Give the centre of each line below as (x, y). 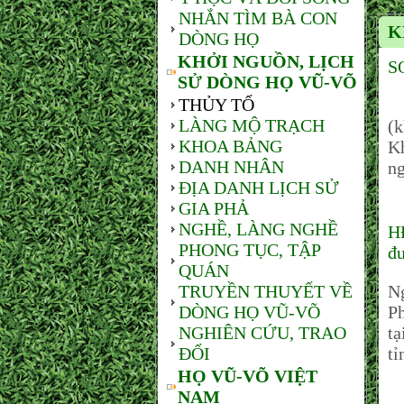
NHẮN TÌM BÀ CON (258, 18)
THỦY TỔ (216, 105)
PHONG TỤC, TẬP (249, 250)
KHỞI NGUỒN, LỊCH (266, 61)
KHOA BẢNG (230, 146)
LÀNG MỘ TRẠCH (252, 125)
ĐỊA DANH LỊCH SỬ (259, 188)
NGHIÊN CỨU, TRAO (262, 333)
